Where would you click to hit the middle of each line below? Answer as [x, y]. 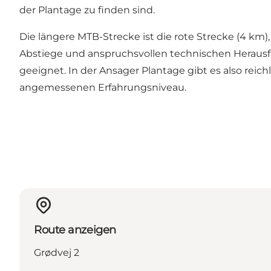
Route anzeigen [75, 230]
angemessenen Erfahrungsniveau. [103, 88]
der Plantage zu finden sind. [87, 10]
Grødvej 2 [57, 252]
